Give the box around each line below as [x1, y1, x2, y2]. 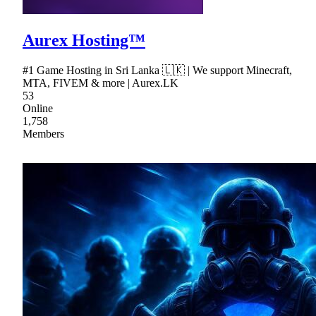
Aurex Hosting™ [23, 30, 145, 49]
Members [23, 127, 64, 140]
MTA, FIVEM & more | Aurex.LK [23, 76, 178, 89]
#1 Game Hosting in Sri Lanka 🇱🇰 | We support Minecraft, [23, 63, 292, 76]
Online [23, 102, 53, 114]
